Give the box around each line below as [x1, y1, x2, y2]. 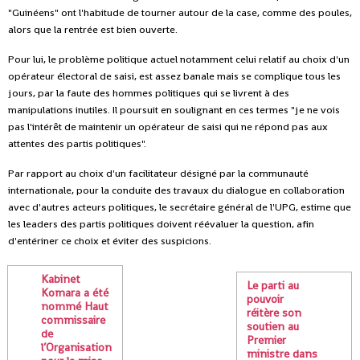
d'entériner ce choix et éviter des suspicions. [8, 233, 211, 247]
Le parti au [247, 278, 300, 293]
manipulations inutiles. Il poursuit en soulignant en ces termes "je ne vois [8, 102, 340, 117]
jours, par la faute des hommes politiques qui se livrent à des [8, 85, 289, 100]
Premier [247, 333, 287, 348]
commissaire [41, 312, 105, 327]
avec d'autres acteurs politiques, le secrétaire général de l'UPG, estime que [8, 199, 351, 214]
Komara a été [41, 284, 108, 300]
